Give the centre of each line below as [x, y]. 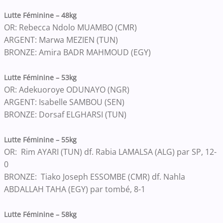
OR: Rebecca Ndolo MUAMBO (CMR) [70, 27]
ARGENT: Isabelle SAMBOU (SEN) [64, 102]
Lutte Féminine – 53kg [40, 77]
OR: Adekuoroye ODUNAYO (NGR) [67, 89]
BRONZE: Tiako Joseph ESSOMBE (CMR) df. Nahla [95, 176]
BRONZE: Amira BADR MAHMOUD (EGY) [77, 52]
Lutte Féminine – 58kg [40, 214]
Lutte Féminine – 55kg [40, 139]
